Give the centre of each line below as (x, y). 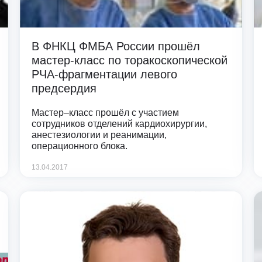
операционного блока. (79, 146)
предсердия (64, 88)
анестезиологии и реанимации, (99, 135)
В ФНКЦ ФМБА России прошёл (116, 46)
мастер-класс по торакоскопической (129, 60)
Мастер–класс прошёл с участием (105, 112)
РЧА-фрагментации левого (104, 74)
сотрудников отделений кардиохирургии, (119, 123)
